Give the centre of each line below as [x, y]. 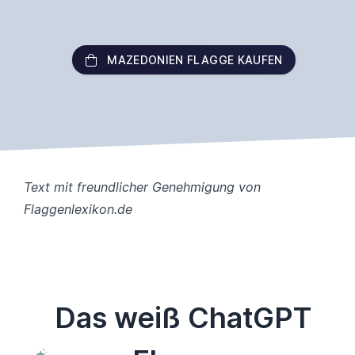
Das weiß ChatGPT [183, 318]
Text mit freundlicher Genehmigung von [142, 187]
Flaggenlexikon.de [78, 209]
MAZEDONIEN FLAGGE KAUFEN [195, 60]
